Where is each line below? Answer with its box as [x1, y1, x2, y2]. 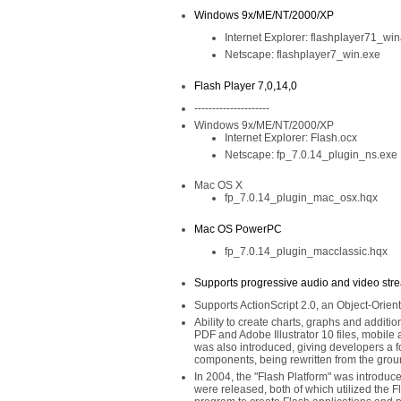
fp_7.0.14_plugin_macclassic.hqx [225, 245, 388, 258]
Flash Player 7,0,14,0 [194, 80, 297, 92]
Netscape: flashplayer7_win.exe [225, 48, 380, 61]
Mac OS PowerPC [194, 223, 282, 235]
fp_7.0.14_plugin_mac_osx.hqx [225, 192, 378, 204]
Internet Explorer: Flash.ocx [225, 132, 357, 144]
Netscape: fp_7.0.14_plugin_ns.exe [225, 149, 397, 161]
